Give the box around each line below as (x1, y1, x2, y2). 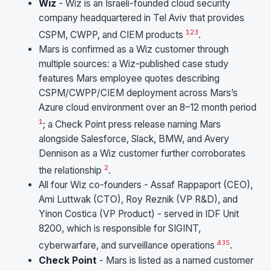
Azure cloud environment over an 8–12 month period (39, 102, 256, 114)
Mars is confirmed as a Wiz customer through (39, 44, 229, 56)
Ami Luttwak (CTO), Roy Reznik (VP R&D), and (39, 194, 238, 206)
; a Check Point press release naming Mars (43, 119, 221, 131)
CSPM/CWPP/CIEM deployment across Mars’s (39, 87, 238, 99)
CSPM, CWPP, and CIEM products (39, 29, 186, 41)
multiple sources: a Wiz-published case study (39, 58, 229, 70)
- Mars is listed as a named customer (97, 254, 253, 266)
